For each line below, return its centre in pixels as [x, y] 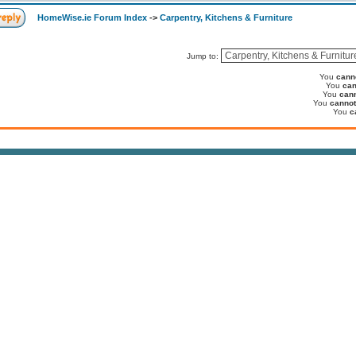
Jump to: [204, 56]
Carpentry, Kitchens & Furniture [226, 17]
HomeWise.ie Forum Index [92, 17]
